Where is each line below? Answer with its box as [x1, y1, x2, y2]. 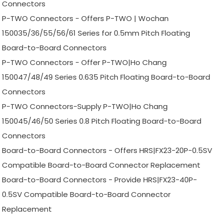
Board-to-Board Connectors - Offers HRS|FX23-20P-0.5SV [2, 145, 213, 156]
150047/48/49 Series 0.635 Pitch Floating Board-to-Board [2, 72, 211, 83]
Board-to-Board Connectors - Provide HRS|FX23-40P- [2, 175, 197, 185]
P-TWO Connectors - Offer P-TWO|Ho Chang [2, 57, 167, 68]
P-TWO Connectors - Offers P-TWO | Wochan [2, 13, 169, 24]
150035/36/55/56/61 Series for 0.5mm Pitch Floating [2, 28, 191, 39]
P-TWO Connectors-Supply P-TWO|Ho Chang [2, 101, 168, 112]
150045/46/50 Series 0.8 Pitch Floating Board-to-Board [2, 116, 202, 127]
